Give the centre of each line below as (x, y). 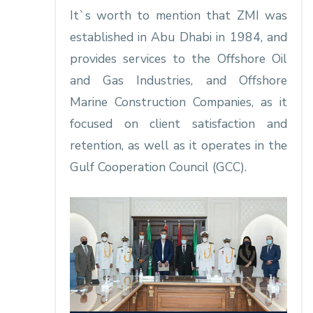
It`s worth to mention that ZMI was (178, 16)
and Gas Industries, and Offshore (178, 81)
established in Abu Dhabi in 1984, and (178, 37)
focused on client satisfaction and (178, 124)
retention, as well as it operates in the (178, 146)
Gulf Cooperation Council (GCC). (158, 167)
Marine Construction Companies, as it (178, 102)
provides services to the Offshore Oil (178, 59)
